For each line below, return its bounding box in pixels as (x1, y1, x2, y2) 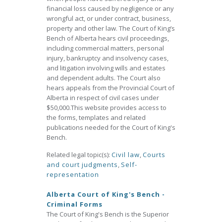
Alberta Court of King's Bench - (47, 190, 165, 199)
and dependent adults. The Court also (47, 73, 161, 82)
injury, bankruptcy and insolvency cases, (47, 54, 168, 62)
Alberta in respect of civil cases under (47, 93, 159, 102)
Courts (143, 150, 166, 159)
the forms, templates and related (47, 113, 146, 122)
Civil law (111, 150, 140, 159)
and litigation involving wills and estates (47, 63, 166, 72)
